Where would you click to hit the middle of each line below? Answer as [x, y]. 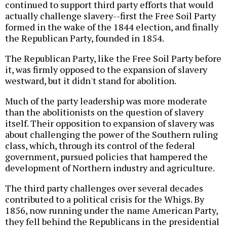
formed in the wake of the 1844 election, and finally [112, 27]
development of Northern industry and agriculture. [110, 167]
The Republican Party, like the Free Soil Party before [113, 58]
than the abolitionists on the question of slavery [104, 112]
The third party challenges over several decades [104, 188]
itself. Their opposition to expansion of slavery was [110, 123]
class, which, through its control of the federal [100, 145]
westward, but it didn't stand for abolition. [91, 80]
